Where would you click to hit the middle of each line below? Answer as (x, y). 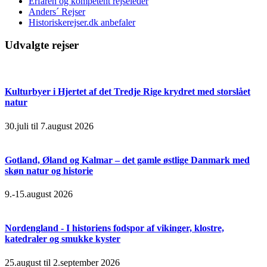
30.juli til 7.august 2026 (49, 126)
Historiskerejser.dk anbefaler (82, 22)
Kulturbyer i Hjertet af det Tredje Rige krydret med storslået (128, 92)
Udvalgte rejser (42, 45)
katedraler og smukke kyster (63, 239)
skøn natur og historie (49, 170)
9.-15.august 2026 (39, 194)
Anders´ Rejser (57, 11)
